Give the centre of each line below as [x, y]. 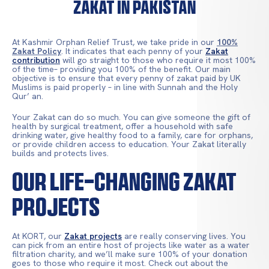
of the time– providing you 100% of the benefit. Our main [121, 69]
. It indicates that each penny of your [133, 51]
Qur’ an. [28, 96]
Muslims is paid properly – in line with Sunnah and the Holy [125, 87]
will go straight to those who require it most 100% [158, 60]
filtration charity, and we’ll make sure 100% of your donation [130, 254]
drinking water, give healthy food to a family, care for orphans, [132, 135]
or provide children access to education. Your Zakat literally [129, 144]
